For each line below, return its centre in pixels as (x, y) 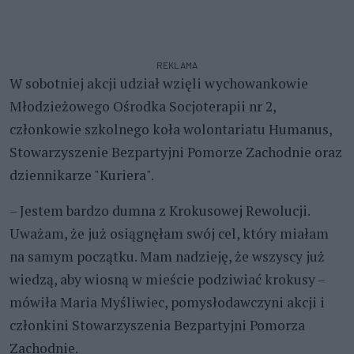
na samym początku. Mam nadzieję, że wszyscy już (167, 256)
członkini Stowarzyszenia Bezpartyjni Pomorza (157, 325)
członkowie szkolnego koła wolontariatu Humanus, (171, 129)
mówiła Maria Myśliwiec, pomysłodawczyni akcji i (167, 302)
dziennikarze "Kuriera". (82, 175)
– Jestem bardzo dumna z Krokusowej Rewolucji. (160, 210)
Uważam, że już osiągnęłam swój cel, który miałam (169, 233)
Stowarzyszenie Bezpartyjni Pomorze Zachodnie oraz (176, 152)
